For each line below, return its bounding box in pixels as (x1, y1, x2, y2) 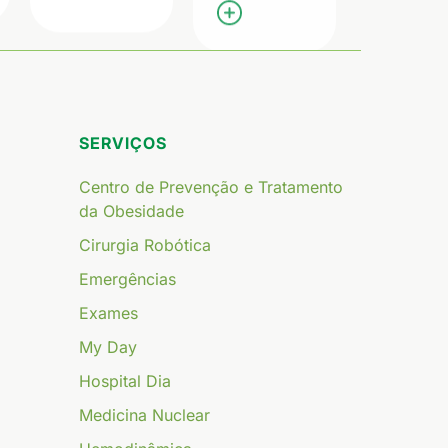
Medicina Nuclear (79, 405, 211, 426)
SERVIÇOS (79, 133, 168, 154)
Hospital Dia (79, 371, 172, 392)
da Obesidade (79, 201, 185, 222)
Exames (79, 303, 139, 324)
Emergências (79, 269, 177, 290)
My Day (79, 337, 138, 358)
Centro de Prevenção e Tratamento (79, 177, 344, 198)
